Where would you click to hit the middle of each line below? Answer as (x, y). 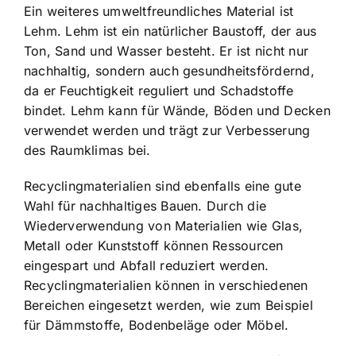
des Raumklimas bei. (87, 151)
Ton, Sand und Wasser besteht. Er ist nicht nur (166, 51)
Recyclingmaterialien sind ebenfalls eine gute (163, 186)
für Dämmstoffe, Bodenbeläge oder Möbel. (157, 325)
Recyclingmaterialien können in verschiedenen (166, 286)
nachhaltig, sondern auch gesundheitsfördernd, (169, 71)
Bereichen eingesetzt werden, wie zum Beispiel (168, 306)
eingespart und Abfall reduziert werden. (147, 266)
